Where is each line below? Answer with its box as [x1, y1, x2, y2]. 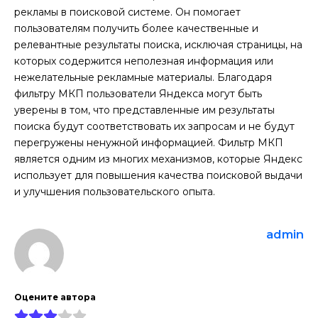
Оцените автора [14, 292, 96, 303]
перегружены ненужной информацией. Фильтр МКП [14, 136, 283, 150]
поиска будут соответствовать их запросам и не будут [14, 120, 295, 133]
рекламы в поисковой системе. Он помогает [14, 6, 241, 19]
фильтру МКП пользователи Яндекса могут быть [14, 87, 262, 101]
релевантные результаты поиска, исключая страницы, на [14, 38, 302, 52]
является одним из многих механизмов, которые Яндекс [14, 153, 302, 166]
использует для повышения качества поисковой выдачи [14, 169, 302, 182]
